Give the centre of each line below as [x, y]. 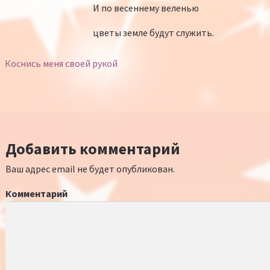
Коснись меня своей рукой [61, 63]
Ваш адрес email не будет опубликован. [90, 169]
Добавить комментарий [93, 149]
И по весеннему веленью [146, 8]
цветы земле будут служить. [153, 32]
